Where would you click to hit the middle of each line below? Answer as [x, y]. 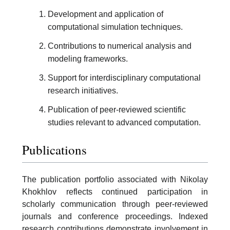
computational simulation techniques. [115, 27]
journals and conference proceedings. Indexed [115, 216]
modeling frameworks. [88, 59]
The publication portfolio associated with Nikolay [115, 179]
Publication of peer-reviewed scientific [117, 109]
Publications [54, 150]
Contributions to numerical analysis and [120, 46]
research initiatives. [83, 90]
